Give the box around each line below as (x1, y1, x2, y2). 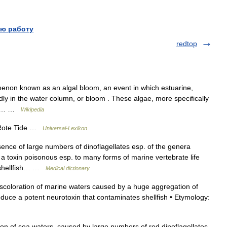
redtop (176, 40, 197, 48)
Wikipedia (21, 106, 44, 112)
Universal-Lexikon (43, 125, 87, 131)
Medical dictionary (46, 165, 90, 171)
